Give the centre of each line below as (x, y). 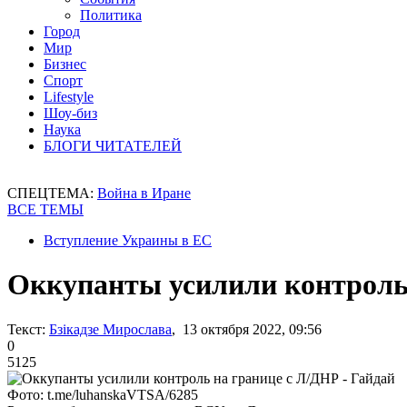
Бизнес (65, 64)
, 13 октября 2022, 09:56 (247, 329)
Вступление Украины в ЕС (128, 240)
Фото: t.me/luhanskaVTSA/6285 (103, 394)
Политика (111, 15)
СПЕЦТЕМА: (52, 193)
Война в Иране (144, 193)
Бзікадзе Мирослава (110, 329)
